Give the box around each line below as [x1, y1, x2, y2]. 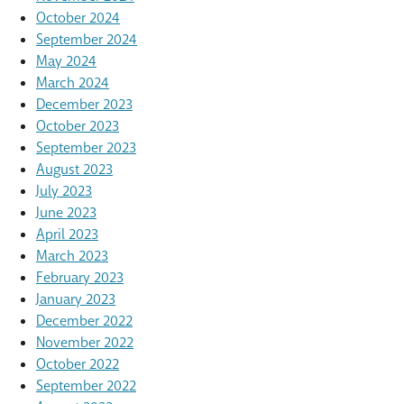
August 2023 [36, 160, 113, 179]
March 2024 [36, 73, 109, 92]
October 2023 [36, 116, 119, 135]
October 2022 [36, 354, 119, 373]
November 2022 [36, 333, 133, 352]
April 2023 [36, 225, 98, 243]
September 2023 [36, 138, 136, 157]
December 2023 [36, 95, 133, 114]
